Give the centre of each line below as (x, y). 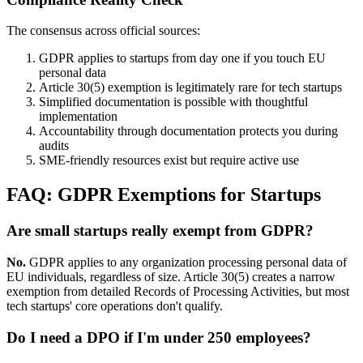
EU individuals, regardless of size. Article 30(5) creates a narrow (171, 276)
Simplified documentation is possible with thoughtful (173, 102)
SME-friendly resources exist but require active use (169, 160)
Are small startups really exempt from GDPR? (160, 231)
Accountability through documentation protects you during (188, 131)
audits (54, 146)
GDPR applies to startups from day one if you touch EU (182, 58)
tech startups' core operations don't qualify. (115, 305)
